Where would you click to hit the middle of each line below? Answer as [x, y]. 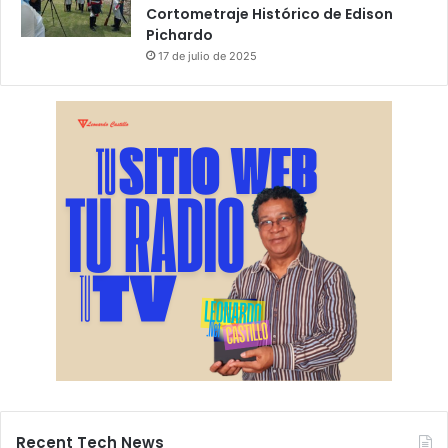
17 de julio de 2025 [207, 56]
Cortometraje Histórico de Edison [269, 14]
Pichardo [179, 35]
